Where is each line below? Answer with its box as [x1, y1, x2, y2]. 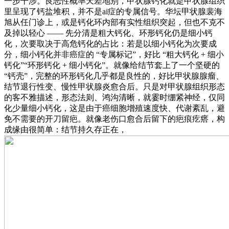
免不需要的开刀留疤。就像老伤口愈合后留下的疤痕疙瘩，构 [4, 114, 225, 124]
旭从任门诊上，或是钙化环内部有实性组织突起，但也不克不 [4, 18, 225, 27]
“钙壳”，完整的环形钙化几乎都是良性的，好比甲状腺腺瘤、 [4, 72, 224, 81]
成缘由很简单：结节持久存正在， [4, 125, 127, 134]
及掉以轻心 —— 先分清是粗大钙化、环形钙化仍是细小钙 [4, 29, 213, 38]
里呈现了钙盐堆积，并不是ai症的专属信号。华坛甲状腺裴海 [4, 7, 222, 16]
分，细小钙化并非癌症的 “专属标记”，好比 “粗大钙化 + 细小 [4, 50, 224, 59]
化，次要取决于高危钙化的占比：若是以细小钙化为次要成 [4, 39, 217, 49]
